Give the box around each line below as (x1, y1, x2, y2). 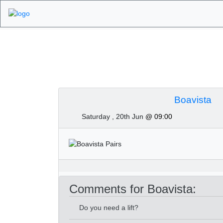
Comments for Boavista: (69, 182, 196, 196)
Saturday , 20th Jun (82, 112, 145, 120)
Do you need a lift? (79, 203, 138, 212)
